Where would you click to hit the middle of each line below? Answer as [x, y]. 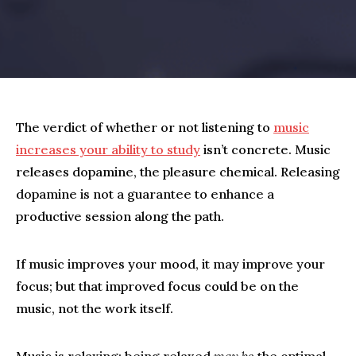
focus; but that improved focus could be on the [157, 286]
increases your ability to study [108, 149]
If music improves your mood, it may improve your [170, 264]
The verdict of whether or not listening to [145, 127]
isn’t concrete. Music [265, 149]
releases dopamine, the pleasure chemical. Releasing [178, 172]
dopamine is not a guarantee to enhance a [145, 194]
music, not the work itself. [95, 308]
